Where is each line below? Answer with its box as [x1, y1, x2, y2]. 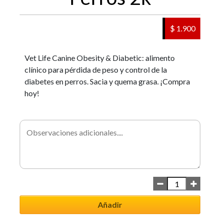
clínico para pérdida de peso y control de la [25, 65, 167, 75]
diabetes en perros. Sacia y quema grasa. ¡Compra [25, 77, 190, 86]
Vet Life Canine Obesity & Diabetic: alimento [25, 53, 175, 63]
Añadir [98, 200, 122, 210]
